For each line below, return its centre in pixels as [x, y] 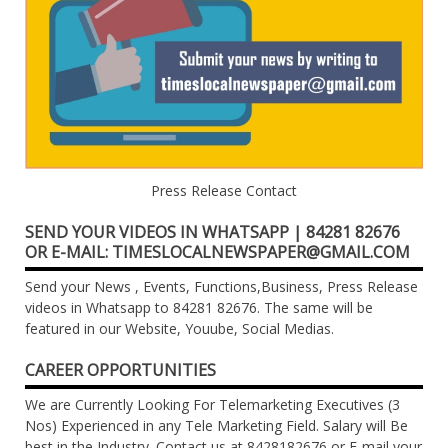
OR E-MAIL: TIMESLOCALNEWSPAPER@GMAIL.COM [217, 252]
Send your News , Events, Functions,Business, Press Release [221, 287]
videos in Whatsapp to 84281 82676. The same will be [199, 308]
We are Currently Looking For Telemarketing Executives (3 [212, 405]
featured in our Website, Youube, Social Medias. [179, 329]
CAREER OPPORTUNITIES [120, 370]
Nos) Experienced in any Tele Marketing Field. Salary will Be [216, 426]
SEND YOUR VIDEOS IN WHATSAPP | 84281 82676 [212, 232]
